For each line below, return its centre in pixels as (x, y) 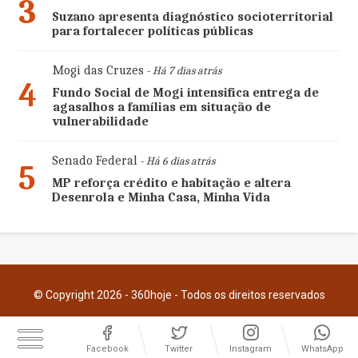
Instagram (251, 349)
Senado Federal (94, 161)
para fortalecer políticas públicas (152, 32)
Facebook (107, 349)
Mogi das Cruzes (98, 71)
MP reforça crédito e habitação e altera (171, 183)
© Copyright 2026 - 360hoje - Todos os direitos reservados (179, 295)
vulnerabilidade (100, 122)
